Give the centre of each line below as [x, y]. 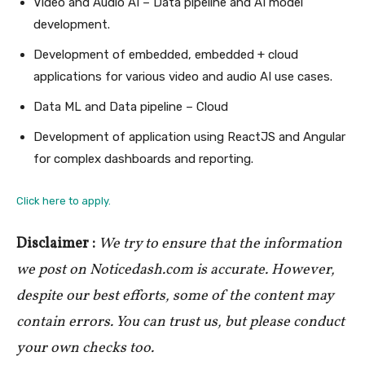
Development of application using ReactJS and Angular [189, 136]
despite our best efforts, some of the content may [175, 296]
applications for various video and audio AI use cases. [183, 76]
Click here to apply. [64, 200]
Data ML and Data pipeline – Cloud [131, 106]
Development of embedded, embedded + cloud [166, 54]
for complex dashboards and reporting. [143, 158]
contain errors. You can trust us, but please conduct [180, 322]
